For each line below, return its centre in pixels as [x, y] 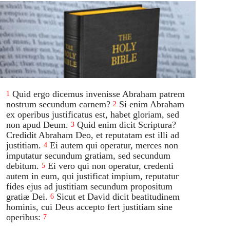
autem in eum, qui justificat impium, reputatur [93, 176]
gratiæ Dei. [27, 196]
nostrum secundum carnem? [59, 104]
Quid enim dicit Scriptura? [127, 124]
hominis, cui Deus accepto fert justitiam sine [90, 207]
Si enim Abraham [152, 104]
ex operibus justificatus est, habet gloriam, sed [93, 114]
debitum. [23, 166]
